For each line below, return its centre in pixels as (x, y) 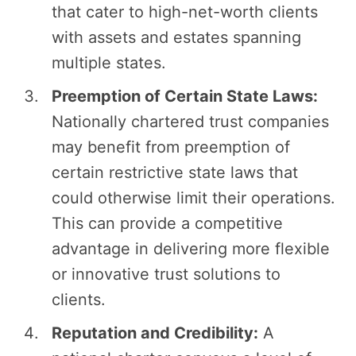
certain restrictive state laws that (175, 173)
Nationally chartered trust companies (190, 122)
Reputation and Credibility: (155, 333)
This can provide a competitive (167, 224)
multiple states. (109, 63)
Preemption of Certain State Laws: (185, 97)
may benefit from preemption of (171, 147)
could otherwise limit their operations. (193, 198)
